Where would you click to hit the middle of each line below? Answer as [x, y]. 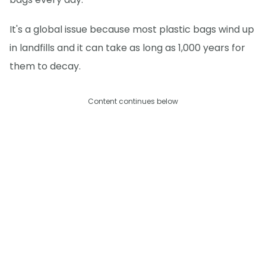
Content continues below [133, 102]
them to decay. [45, 66]
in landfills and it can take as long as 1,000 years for [127, 48]
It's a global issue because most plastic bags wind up [132, 30]
